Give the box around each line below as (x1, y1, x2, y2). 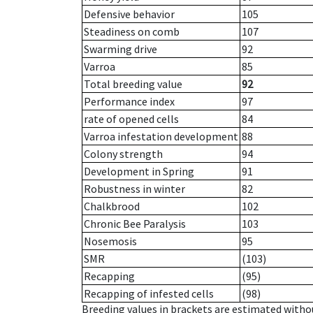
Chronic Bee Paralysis (84, 217, 186, 231)
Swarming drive (84, 42, 157, 57)
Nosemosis (84, 234, 137, 249)
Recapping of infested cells (84, 286, 214, 301)
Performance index (84, 94, 175, 109)
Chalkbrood (84, 199, 140, 214)
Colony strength (84, 147, 163, 161)
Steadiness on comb (84, 24, 180, 39)
